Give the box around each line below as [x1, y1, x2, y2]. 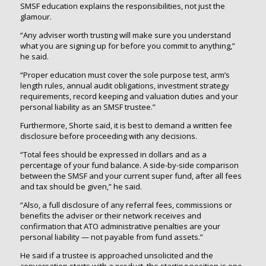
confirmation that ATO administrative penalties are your [20, 220, 220, 232]
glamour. [20, 11, 52, 22]
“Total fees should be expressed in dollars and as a [20, 148, 207, 160]
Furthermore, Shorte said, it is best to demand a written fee [20, 119, 232, 131]
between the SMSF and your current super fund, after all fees [20, 170, 242, 181]
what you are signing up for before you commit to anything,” [20, 40, 235, 51]
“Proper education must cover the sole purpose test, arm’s [20, 69, 230, 80]
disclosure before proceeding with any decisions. [20, 130, 197, 141]
